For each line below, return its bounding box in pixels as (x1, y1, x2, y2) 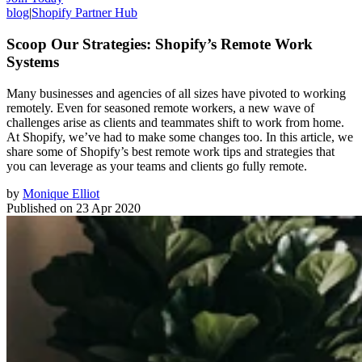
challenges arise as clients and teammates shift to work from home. (6, 115, 344, 129)
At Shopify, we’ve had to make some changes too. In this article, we (6, 129, 353, 144)
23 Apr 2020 (76, 200, 141, 215)
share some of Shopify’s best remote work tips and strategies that (6, 144, 335, 158)
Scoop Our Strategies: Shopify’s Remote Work (6, 35, 313, 53)
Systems (6, 53, 59, 70)
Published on (6, 200, 73, 215)
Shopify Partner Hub (32, 6, 137, 20)
